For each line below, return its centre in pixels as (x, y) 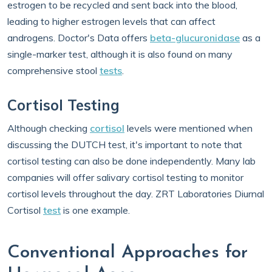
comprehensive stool (53, 70)
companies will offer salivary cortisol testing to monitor (125, 177)
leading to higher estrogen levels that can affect (111, 21)
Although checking (49, 128)
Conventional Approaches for (127, 253)
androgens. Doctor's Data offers (79, 38)
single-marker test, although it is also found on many (120, 54)
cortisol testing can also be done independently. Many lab (131, 161)
